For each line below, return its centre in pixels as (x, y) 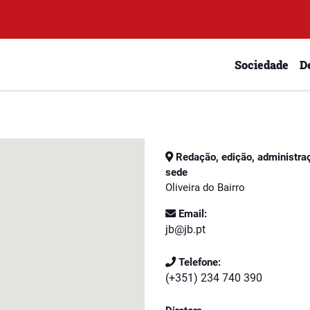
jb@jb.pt (185, 229)
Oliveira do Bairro (205, 188)
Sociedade (262, 64)
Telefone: (198, 262)
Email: (191, 214)
